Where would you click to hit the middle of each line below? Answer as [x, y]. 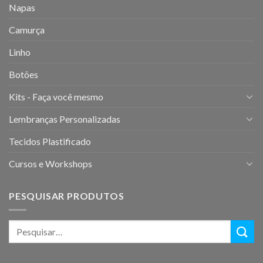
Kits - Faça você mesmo [56, 96]
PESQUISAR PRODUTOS [67, 195]
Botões [23, 74]
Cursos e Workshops [50, 163]
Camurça [27, 29]
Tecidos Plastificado [50, 141]
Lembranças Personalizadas [65, 119]
